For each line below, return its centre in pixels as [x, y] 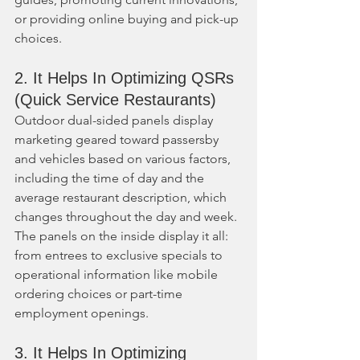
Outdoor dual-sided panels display [115, 120]
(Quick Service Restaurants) [115, 99]
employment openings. [82, 313]
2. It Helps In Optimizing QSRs [127, 78]
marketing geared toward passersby [118, 139]
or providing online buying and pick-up [128, 18]
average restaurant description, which [122, 197]
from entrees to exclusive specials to [120, 255]
